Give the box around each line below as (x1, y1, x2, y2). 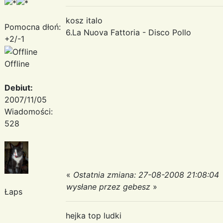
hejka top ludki (66, 210, 121, 221)
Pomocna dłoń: (4, 21, 61, 32)
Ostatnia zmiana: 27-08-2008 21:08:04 (73, 169, 219, 180)
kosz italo (66, 15, 103, 25)
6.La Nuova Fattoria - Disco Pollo (66, 27, 191, 37)
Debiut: (4, 82, 33, 93)
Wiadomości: (4, 106, 53, 116)
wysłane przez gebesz (66, 181, 150, 192)
